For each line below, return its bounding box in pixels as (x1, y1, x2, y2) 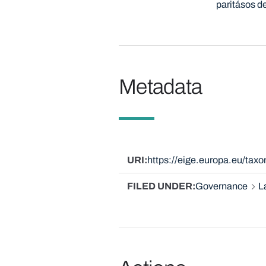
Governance (195, 181, 248, 192)
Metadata (118, 75, 202, 98)
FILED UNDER (126, 181, 192, 192)
